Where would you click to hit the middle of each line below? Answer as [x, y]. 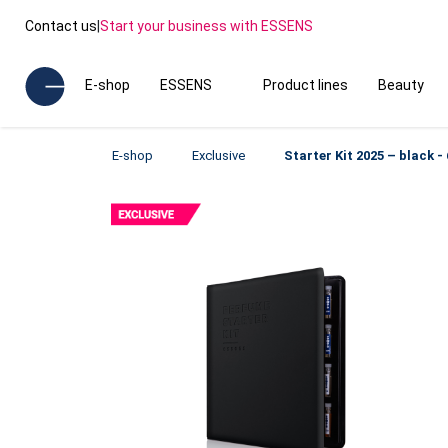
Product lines [305, 85]
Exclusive [218, 155]
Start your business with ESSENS [206, 25]
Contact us [61, 25]
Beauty [400, 85]
